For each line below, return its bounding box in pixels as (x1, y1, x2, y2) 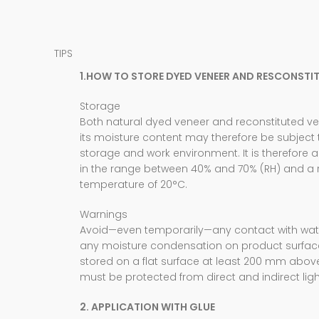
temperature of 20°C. (80, 177, 187, 192)
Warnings (80, 207, 127, 222)
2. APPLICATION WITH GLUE (80, 300, 215, 315)
